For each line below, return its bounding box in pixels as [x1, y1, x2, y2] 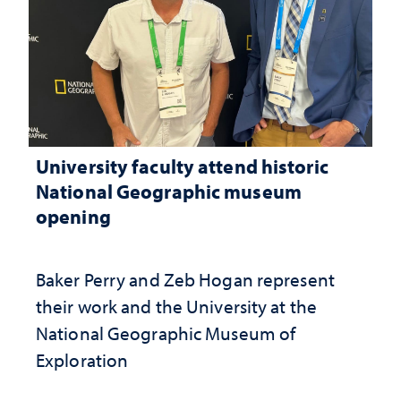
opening [36, 202, 111, 229]
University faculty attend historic [36, 152, 328, 179]
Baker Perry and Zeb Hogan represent [36, 267, 335, 291]
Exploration [36, 347, 129, 371]
